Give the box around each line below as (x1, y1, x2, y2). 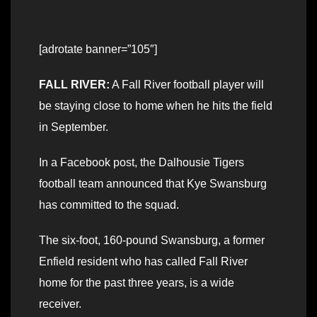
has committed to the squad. (39, 199, 179, 212)
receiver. (39, 298, 81, 311)
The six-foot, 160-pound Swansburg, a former (39, 234, 265, 247)
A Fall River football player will (110, 79, 264, 91)
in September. (39, 121, 108, 134)
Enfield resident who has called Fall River (39, 255, 248, 268)
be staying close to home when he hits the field (39, 100, 272, 113)
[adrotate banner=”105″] (39, 43, 157, 56)
